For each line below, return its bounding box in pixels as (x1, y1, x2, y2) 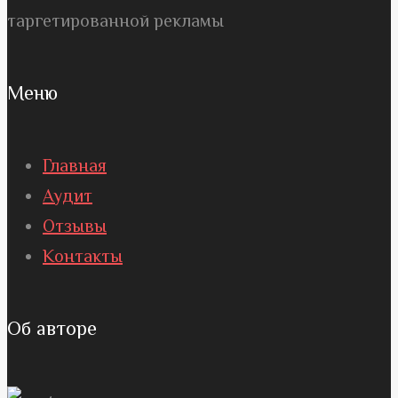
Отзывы (43, 216, 107, 235)
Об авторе (7, 317, 97, 340)
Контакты (43, 246, 123, 266)
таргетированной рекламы (7, 10, 224, 30)
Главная (43, 155, 107, 175)
